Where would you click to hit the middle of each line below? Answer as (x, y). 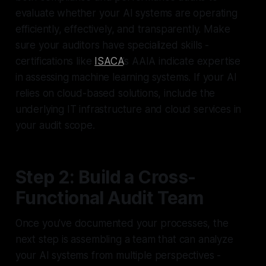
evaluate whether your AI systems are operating (126, 13)
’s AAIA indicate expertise (182, 61)
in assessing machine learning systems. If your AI (126, 77)
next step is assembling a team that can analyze (124, 239)
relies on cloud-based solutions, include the (115, 93)
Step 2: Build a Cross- (105, 177)
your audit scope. (55, 125)
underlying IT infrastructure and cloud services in (128, 109)
